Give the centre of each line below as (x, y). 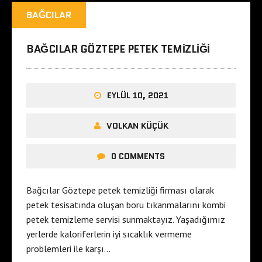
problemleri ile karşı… (68, 248)
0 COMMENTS (138, 156)
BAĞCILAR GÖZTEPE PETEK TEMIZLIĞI (118, 49)
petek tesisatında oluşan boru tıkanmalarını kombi (126, 204)
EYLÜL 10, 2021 (137, 95)
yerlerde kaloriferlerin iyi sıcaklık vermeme (109, 234)
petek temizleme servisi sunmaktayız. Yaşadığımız (126, 219)
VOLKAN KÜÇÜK (137, 125)
